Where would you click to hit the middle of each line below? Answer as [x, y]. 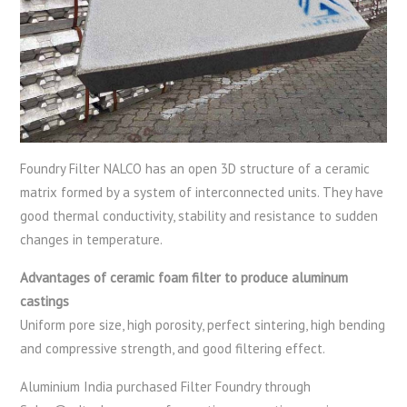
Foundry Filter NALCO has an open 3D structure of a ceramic [195, 169]
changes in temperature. [92, 240]
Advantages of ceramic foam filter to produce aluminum [184, 278]
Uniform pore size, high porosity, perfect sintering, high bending [203, 325]
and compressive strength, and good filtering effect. [173, 349]
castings [45, 302]
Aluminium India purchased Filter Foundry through [166, 387]
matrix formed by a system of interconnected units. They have [202, 193]
